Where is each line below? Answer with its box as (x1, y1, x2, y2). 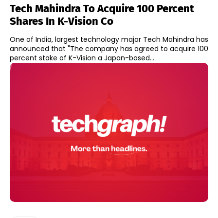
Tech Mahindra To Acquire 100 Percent (10, 1, 194, 15)
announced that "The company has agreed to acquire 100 (10, 43, 208, 54)
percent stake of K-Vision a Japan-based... (10, 53, 154, 63)
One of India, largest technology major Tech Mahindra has (10, 34, 208, 44)
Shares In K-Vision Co (10, 14, 113, 28)
